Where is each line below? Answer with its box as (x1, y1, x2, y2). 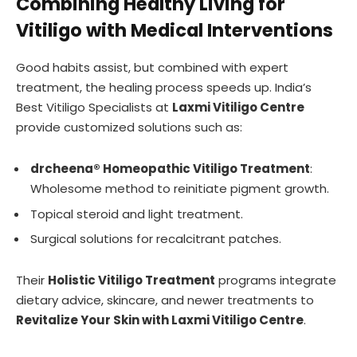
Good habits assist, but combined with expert (16, 59, 288, 76)
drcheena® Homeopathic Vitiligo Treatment (30, 160, 310, 178)
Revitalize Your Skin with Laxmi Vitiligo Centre (16, 312, 304, 329)
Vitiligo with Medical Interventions (16, 18, 333, 44)
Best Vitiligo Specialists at (16, 99, 172, 116)
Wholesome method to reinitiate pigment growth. (30, 180, 329, 198)
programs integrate (215, 272, 336, 289)
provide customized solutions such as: (16, 119, 242, 136)
